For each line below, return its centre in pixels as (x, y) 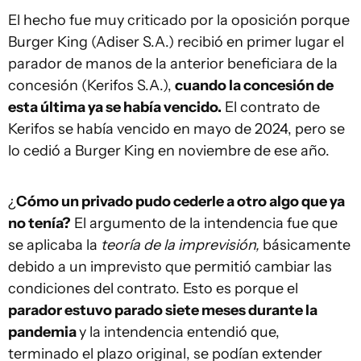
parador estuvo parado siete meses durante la (163, 311)
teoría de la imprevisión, (180, 245)
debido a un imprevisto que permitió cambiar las (170, 267)
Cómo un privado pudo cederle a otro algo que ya (180, 202)
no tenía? (39, 224)
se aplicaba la (54, 245)
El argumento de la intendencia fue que (204, 224)
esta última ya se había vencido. (115, 108)
